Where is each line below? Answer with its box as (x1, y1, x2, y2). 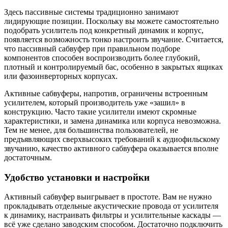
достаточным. (4, 153, 52, 162)
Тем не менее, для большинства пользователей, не (4, 125, 178, 134)
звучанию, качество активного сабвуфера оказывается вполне (4, 144, 218, 153)
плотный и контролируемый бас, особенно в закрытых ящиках (4, 62, 223, 71)
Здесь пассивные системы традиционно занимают (4, 7, 179, 16)
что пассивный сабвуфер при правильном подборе (4, 44, 180, 53)
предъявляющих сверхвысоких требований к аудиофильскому (4, 134, 220, 144)
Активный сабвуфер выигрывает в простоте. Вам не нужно (4, 192, 212, 202)
